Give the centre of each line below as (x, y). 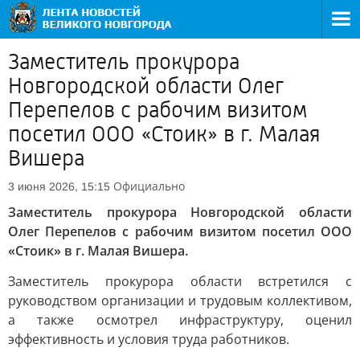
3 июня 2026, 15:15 (59, 186)
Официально (149, 186)
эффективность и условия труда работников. (149, 339)
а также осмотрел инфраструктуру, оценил (180, 320)
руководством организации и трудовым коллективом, (180, 301)
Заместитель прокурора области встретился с (180, 281)
